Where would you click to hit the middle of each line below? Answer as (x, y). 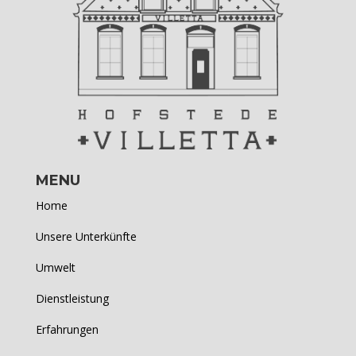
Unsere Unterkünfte (86, 237)
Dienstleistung (72, 299)
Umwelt (55, 268)
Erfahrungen (67, 330)
